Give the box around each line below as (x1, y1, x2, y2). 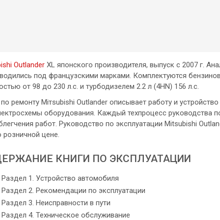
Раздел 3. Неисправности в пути (1, 198, 110, 207)
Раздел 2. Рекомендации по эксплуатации (1, 186, 145, 195)
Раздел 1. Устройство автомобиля (1, 173, 119, 183)
